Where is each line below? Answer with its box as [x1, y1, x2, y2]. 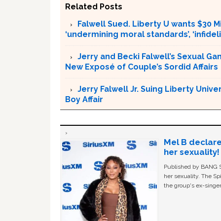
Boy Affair [65, 94, 103, 104]
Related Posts [65, 1, 122, 11]
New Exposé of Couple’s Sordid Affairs [65, 62, 218, 72]
